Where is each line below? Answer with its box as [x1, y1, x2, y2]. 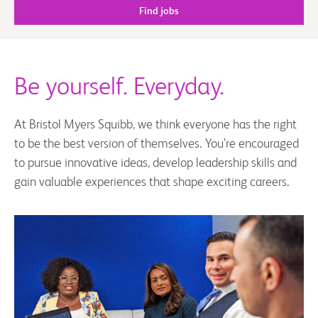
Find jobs [139, 6, 179, 16]
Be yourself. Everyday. [14, 75, 224, 100]
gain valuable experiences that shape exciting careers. [14, 176, 290, 189]
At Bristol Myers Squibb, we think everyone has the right [14, 119, 297, 131]
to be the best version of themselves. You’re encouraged [14, 138, 299, 150]
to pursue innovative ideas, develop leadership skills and [14, 157, 297, 170]
